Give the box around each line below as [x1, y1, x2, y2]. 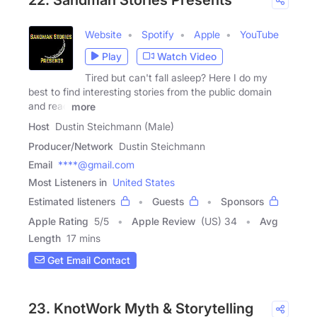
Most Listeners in [28, 175, 107, 188]
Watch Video [157, 50, 217, 63]
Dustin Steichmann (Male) [55, 120, 174, 132]
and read [28, 99, 69, 112]
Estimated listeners [28, 195, 115, 207]
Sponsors [221, 195, 264, 207]
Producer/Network [28, 139, 113, 152]
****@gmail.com [58, 158, 134, 171]
